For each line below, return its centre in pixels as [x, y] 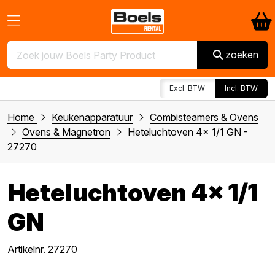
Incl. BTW [241, 88]
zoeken [242, 55]
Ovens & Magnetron [66, 132]
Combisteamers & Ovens [204, 118]
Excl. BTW [187, 88]
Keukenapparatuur [92, 118]
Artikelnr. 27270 [42, 250]
